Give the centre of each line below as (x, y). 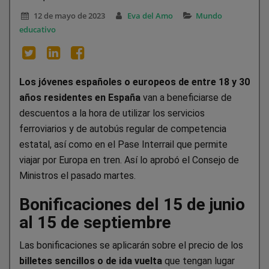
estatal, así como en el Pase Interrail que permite (123, 145)
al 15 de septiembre (95, 223)
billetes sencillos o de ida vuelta (91, 261)
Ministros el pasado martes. (77, 176)
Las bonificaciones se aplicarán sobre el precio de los (131, 246)
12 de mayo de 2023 (69, 16)
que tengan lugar (198, 261)
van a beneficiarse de (186, 98)
